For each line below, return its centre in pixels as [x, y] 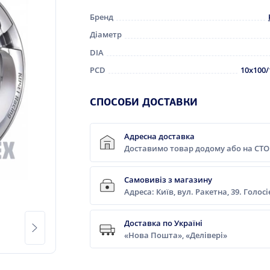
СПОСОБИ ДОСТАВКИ [144, 102]
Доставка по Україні [164, 223]
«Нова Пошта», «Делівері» [176, 235]
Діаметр [106, 35]
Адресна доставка [160, 137]
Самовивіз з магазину [168, 180]
